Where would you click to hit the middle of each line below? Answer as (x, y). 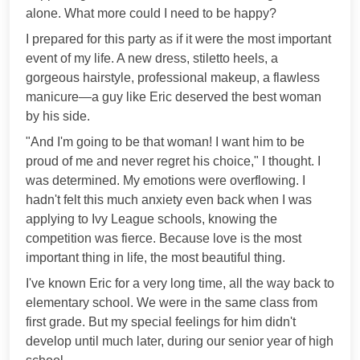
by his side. (58, 116)
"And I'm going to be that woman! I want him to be (165, 141)
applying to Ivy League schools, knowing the (151, 219)
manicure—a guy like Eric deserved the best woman (174, 96)
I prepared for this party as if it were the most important (178, 39)
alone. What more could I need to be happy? (151, 13)
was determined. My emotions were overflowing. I (166, 180)
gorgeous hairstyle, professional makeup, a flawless (173, 77)
